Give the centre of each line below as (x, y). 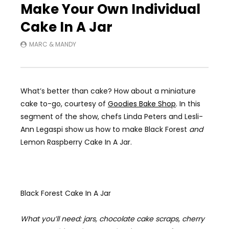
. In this (188, 104)
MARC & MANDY (53, 44)
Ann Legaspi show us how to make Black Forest (105, 129)
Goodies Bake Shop (142, 104)
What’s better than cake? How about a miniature (108, 91)
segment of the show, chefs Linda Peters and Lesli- (112, 116)
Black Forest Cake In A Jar (66, 193)
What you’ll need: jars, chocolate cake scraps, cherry (112, 219)
